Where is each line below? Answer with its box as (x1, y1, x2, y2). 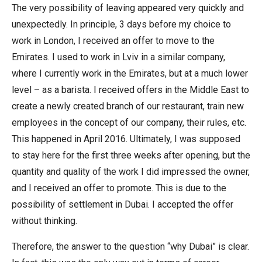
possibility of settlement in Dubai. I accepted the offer (12, 199, 233, 211)
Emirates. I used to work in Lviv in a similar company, (12, 51, 225, 63)
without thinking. (12, 215, 77, 227)
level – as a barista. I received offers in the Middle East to (12, 84, 249, 96)
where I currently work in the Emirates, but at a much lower (12, 68, 248, 80)
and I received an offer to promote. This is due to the (12, 182, 226, 194)
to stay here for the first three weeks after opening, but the (12, 150, 250, 161)
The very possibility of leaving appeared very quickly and (12, 2, 244, 14)
